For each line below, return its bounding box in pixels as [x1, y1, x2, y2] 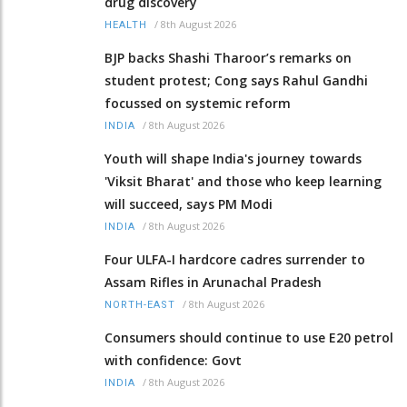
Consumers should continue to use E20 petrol [104, 329, 393, 347]
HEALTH [104, 19, 147, 32]
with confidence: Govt [104, 352, 242, 370]
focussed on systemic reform [104, 94, 291, 113]
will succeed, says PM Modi [104, 195, 273, 213]
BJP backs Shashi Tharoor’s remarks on [104, 49, 352, 67]
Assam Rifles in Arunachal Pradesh [104, 273, 322, 292]
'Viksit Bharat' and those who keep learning [104, 173, 382, 191]
